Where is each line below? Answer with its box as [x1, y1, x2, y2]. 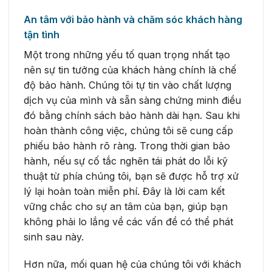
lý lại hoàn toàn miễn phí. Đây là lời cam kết [24, 185, 225, 197]
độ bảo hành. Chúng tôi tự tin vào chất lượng [24, 78, 231, 91]
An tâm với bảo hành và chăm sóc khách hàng [24, 13, 242, 25]
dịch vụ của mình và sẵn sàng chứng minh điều [24, 93, 241, 106]
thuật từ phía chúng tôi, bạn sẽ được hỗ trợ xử [24, 169, 239, 182]
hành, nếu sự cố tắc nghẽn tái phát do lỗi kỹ [24, 154, 228, 167]
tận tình [24, 28, 59, 41]
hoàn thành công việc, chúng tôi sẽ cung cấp [24, 124, 233, 137]
